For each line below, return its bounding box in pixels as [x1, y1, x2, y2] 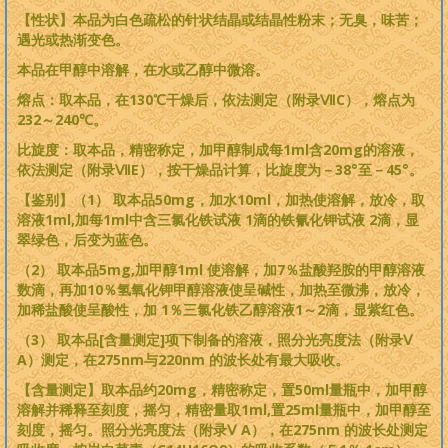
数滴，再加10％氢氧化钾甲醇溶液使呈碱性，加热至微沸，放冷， [17, 280, 425, 299]
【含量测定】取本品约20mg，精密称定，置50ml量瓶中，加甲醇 [17, 380, 427, 399]
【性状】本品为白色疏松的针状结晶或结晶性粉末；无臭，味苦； [17, 10, 423, 29]
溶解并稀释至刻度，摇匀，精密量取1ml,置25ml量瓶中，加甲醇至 [17, 400, 431, 419]
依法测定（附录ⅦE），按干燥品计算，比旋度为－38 [17, 160, 351, 179]
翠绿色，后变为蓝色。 [17, 230, 157, 249]
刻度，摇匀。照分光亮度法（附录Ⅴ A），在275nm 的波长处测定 [17, 420, 428, 439]
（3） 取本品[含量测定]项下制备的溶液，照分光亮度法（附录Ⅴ [17, 330, 413, 349]
